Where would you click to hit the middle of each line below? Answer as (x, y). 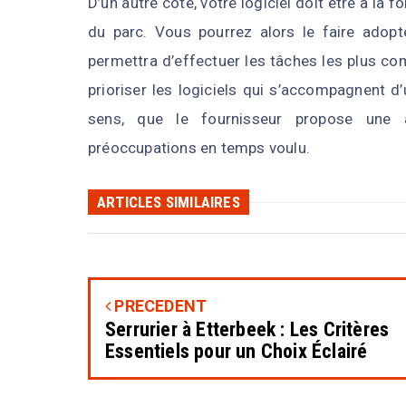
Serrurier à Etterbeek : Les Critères (247, 330)
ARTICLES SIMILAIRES (169, 203)
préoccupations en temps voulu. (199, 148)
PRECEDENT (159, 306)
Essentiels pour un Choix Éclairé (237, 352)
